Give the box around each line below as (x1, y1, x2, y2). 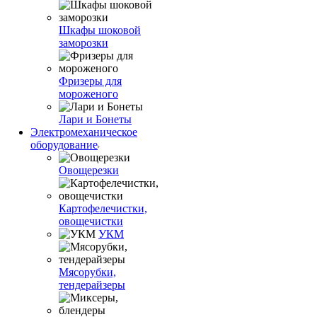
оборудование (30, 139, 98, 151)
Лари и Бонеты (59, 113, 132, 125)
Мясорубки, (59, 266, 116, 278)
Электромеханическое (30, 126, 137, 138)
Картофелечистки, (59, 202, 147, 214)
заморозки (59, 37, 108, 49)
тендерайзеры (59, 279, 125, 291)
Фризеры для (59, 75, 122, 87)
